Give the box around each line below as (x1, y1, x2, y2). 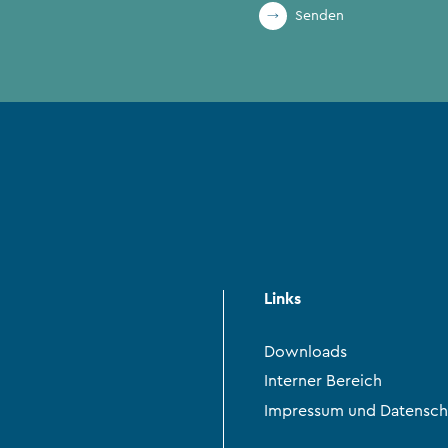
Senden (295, 8, 344, 23)
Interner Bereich (264, 373, 382, 390)
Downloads (264, 343, 347, 360)
